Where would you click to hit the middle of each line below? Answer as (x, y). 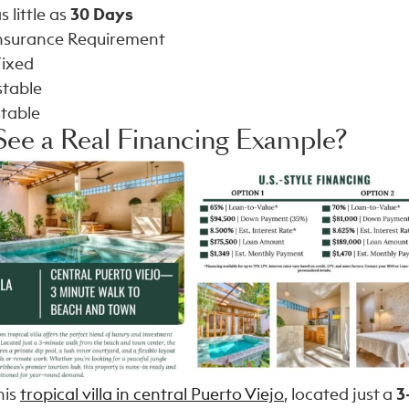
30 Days (102, 14)
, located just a (340, 394)
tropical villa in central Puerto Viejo (152, 394)
